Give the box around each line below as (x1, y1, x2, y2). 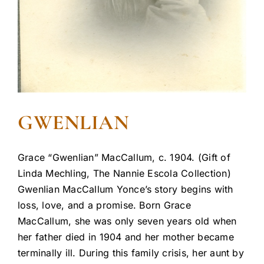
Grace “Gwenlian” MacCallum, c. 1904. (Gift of (18, 151, 230, 164)
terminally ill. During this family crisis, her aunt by (18, 247, 244, 259)
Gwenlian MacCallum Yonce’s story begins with (18, 183, 233, 196)
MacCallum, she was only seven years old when (18, 215, 237, 227)
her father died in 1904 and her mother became (18, 231, 234, 243)
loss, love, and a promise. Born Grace (18, 199, 191, 212)
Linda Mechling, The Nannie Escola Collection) (18, 167, 231, 180)
